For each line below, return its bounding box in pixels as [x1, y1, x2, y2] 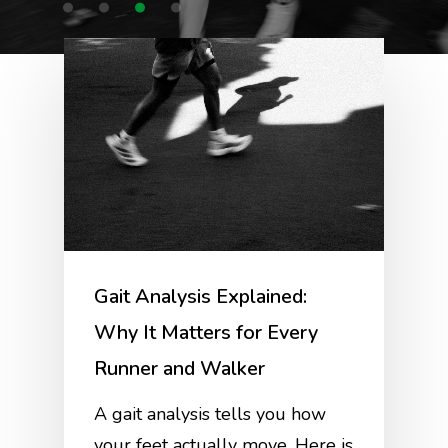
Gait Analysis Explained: [94, 282, 308, 310]
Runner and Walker [94, 354, 266, 382]
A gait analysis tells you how [94, 401, 327, 426]
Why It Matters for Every [94, 318, 319, 346]
